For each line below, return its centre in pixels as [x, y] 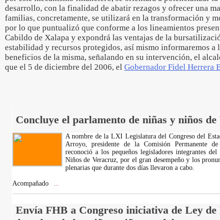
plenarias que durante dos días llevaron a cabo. [130, 168]
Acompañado [31, 183]
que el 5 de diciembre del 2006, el [65, 67]
